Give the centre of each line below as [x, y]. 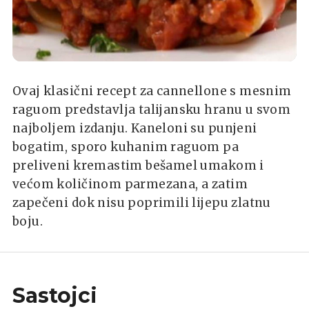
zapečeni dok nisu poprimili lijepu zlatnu [142, 202]
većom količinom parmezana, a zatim [130, 184]
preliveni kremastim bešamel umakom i [138, 165]
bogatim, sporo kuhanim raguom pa [126, 147]
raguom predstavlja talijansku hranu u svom [152, 109]
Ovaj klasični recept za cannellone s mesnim [152, 91]
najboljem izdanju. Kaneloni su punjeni [135, 128]
